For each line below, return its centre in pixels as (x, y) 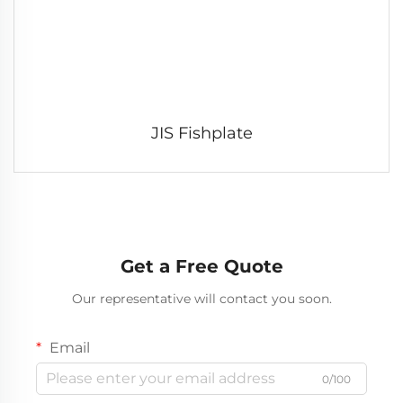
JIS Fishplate (201, 133)
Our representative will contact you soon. (201, 298)
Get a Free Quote (201, 266)
